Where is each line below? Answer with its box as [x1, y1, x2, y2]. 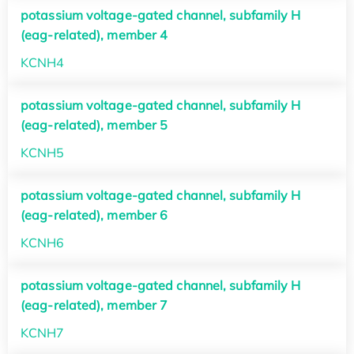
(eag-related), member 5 [21, 117, 168, 134]
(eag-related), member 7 [21, 297, 168, 314]
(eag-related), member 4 [21, 26, 168, 43]
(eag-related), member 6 [21, 207, 168, 224]
